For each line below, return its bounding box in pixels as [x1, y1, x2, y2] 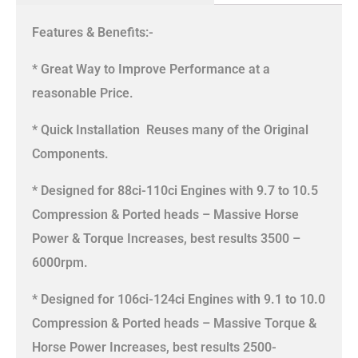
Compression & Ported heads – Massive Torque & [32, 316, 316, 332]
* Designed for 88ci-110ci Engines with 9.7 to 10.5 [32, 183, 318, 199]
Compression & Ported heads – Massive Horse [32, 207, 299, 223]
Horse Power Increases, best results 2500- [32, 340, 276, 356]
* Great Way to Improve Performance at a [32, 62, 270, 78]
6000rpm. [32, 255, 88, 271]
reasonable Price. [32, 86, 133, 101]
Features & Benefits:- [32, 25, 153, 41]
